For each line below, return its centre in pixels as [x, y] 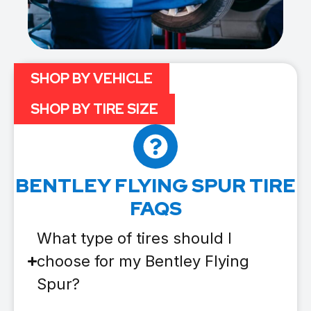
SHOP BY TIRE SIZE [94, 109]
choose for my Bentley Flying [143, 261]
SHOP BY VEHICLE [92, 79]
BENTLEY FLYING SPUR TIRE [155, 186]
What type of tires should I [135, 238]
